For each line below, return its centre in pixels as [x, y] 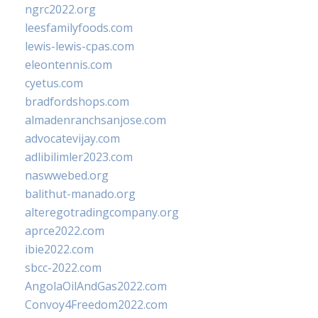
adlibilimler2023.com [79, 157]
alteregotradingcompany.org [102, 212]
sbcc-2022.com [63, 268]
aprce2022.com [65, 231]
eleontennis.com [68, 65]
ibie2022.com [59, 249]
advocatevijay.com [72, 138]
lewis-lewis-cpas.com [79, 46]
